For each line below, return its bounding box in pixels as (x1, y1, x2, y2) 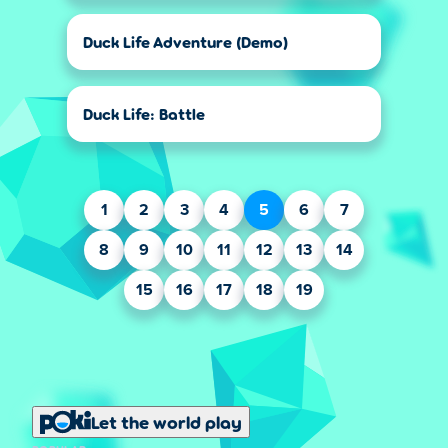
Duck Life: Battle (83, 104, 205, 123)
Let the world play (91, 411, 242, 433)
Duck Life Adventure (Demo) (83, 32, 288, 51)
